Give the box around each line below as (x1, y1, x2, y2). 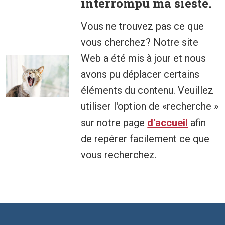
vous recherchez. (81, 149, 157, 161)
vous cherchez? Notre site (81, 36, 199, 49)
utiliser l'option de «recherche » (81, 100, 219, 113)
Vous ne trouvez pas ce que (81, 20, 204, 33)
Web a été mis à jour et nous (81, 52, 206, 65)
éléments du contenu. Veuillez (81, 84, 214, 97)
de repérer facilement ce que (81, 133, 210, 145)
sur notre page (81, 117, 148, 129)
